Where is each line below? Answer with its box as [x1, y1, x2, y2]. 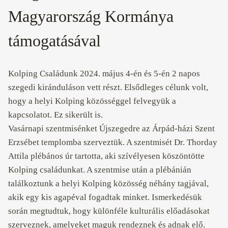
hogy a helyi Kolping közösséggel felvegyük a [8, 96, 176, 106]
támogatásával [8, 32, 101, 50]
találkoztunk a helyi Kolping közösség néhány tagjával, [8, 179, 209, 188]
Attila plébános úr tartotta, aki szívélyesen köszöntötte [8, 151, 205, 161]
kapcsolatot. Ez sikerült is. [8, 110, 103, 120]
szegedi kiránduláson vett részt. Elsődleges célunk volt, [8, 82, 208, 92]
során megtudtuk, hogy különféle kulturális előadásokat [8, 206, 210, 216]
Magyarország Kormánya [8, 7, 174, 26]
